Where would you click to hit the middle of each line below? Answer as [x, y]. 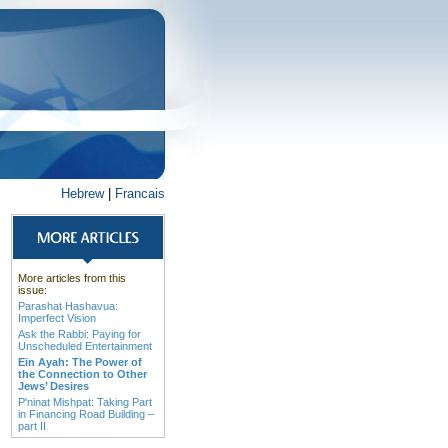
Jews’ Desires [53, 386]
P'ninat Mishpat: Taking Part [85, 402]
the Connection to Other [82, 374]
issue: [32, 290]
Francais [140, 193]
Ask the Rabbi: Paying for [79, 334]
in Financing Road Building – [86, 414]
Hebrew [82, 193]
